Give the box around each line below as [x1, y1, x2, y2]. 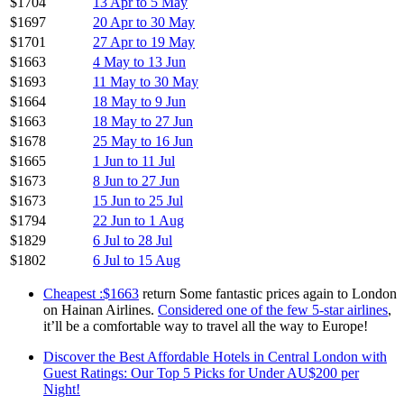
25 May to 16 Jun [93, 133, 193, 149]
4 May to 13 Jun [93, 53, 186, 69]
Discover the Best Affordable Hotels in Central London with [43, 348, 387, 364]
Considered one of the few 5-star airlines [158, 301, 388, 317]
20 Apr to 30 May [93, 14, 195, 30]
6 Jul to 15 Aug [93, 252, 180, 268]
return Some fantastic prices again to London [139, 285, 397, 301]
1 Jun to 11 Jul [93, 152, 175, 169]
